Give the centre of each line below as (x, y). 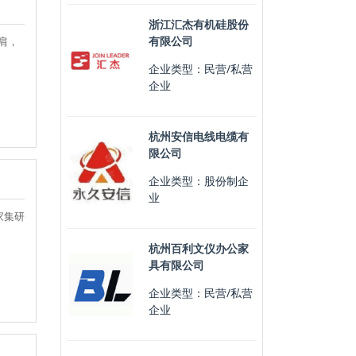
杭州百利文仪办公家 (198, 248)
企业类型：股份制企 (198, 181)
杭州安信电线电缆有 (198, 136)
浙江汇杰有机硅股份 (198, 24)
